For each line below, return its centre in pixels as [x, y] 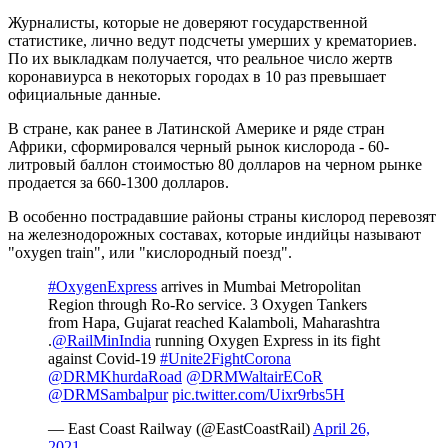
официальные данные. [84, 94]
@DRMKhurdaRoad [115, 376]
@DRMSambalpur [108, 394]
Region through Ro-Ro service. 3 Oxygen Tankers [207, 304]
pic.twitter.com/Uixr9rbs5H [258, 394]
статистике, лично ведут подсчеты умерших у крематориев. [212, 40]
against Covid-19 [104, 358]
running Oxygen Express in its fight [265, 340]
